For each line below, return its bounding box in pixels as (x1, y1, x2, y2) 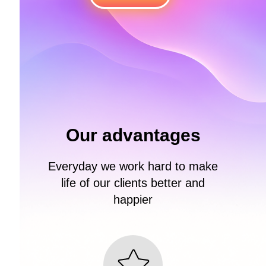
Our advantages (65, 125, 201, 145)
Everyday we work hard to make (48, 160, 218, 173)
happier (113, 193, 153, 206)
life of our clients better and (61, 176, 205, 189)
